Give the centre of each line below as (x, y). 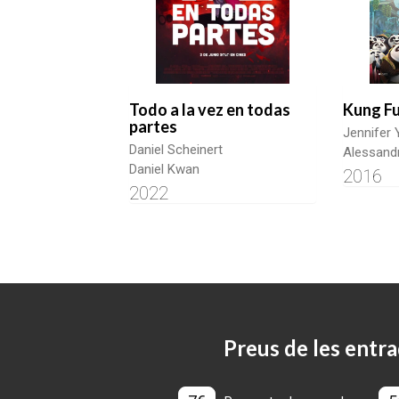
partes (153, 127)
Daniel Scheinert (176, 150)
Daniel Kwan (164, 170)
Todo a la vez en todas (210, 110)
